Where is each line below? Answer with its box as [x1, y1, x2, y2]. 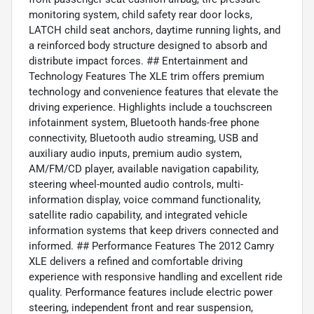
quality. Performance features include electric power [29, 286, 273, 299]
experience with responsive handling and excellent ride [29, 271, 282, 284]
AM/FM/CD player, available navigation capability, [29, 163, 259, 176]
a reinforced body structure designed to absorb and [29, 39, 267, 53]
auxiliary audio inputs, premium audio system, [29, 147, 242, 161]
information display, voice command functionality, [29, 193, 261, 207]
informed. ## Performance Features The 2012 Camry [29, 240, 274, 253]
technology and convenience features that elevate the [29, 86, 278, 99]
